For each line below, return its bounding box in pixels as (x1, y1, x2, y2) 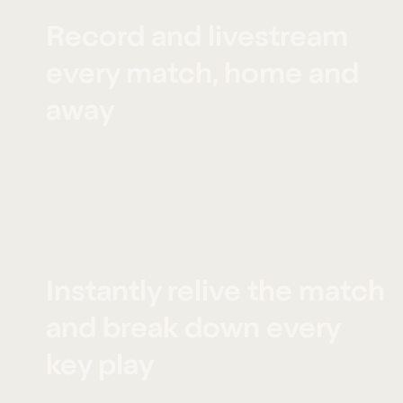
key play (46, 354, 155, 383)
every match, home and (46, 62, 360, 92)
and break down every (46, 317, 341, 346)
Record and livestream (46, 25, 349, 55)
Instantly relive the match (46, 280, 386, 309)
